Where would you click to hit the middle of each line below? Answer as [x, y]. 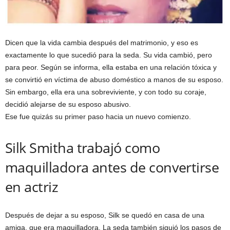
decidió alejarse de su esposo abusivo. [68, 104]
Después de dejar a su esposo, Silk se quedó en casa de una [105, 215]
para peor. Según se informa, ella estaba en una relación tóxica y [111, 68]
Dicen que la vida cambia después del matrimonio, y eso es [102, 43]
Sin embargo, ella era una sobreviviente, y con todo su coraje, [106, 92]
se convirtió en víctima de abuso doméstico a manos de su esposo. [114, 80]
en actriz [32, 187]
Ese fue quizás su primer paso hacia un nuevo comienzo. [98, 117]
